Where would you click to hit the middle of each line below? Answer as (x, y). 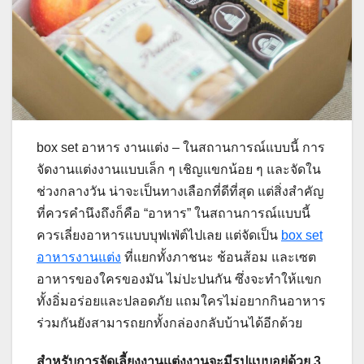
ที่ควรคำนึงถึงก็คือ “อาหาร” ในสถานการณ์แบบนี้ (173, 214)
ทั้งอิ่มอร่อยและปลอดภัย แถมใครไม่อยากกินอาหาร (181, 301)
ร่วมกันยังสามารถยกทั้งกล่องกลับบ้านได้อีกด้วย (169, 323)
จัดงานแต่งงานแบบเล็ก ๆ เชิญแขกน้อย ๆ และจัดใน (179, 170)
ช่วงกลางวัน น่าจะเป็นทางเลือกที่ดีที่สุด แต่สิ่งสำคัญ (180, 192)
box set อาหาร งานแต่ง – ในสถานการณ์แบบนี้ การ (181, 148)
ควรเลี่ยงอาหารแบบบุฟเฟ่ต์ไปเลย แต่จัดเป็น (159, 236)
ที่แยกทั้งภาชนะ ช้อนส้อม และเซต (219, 258)
